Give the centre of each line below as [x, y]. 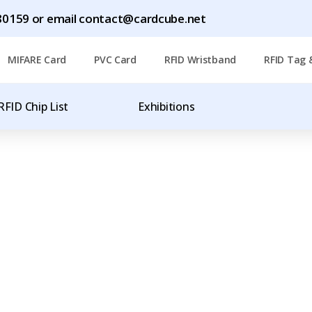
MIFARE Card [37, 60]
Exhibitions [166, 107]
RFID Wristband [200, 60]
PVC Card [115, 60]
